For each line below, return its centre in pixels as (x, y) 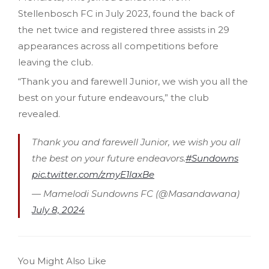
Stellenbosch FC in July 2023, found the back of (126, 14)
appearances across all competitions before (118, 46)
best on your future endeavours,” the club (113, 98)
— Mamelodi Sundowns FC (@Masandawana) (136, 194)
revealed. (39, 114)
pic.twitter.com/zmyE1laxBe (93, 175)
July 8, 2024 (58, 210)
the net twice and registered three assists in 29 (124, 30)
